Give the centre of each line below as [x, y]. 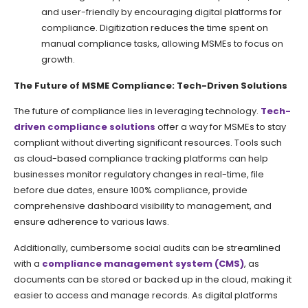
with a [28, 263]
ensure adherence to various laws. [91, 222]
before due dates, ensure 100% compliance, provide [131, 190]
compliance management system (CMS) [143, 263]
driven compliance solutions [85, 127]
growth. [58, 59]
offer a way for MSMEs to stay [221, 127]
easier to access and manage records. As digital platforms [146, 295]
